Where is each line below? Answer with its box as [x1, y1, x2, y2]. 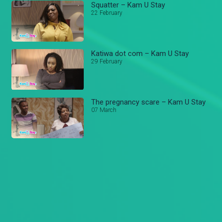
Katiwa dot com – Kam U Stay [91, 49, 189, 58]
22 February [91, 9, 123, 17]
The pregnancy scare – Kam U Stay [91, 97, 206, 107]
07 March [91, 106, 117, 113]
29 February [91, 57, 123, 65]
